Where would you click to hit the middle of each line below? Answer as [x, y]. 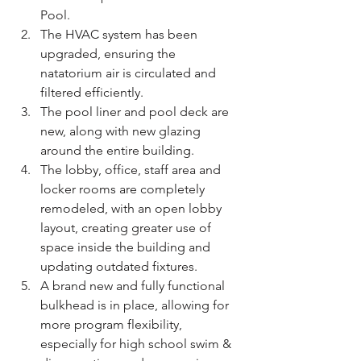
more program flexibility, [113, 324]
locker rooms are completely [124, 189]
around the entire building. [117, 150]
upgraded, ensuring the [110, 53]
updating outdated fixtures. [119, 266]
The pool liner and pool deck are [136, 111]
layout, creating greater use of [127, 227]
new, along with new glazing [122, 131]
